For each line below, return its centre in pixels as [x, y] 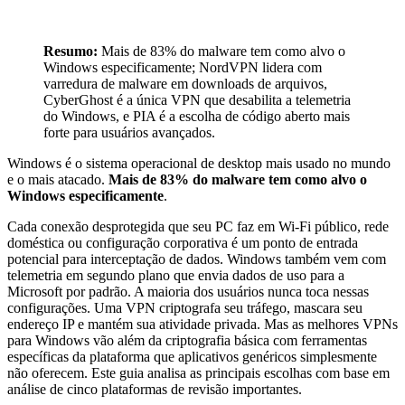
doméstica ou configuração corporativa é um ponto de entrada [183, 243]
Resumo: [71, 52]
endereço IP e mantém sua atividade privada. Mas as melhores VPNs [202, 325]
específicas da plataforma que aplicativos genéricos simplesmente [192, 357]
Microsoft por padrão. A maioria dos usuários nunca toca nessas [188, 292]
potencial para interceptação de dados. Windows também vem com [197, 259]
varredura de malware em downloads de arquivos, [185, 84]
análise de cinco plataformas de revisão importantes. [155, 390]
